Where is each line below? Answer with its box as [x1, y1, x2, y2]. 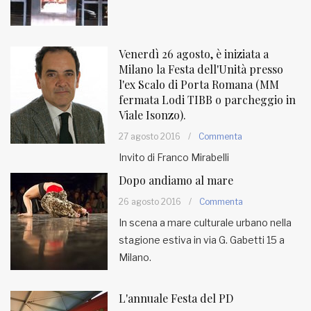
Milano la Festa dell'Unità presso [119, 62, 283, 76]
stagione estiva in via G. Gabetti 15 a [119, 234, 285, 246]
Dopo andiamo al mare [119, 173, 233, 187]
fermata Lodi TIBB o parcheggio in [119, 92, 296, 107]
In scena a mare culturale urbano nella [119, 217, 292, 228]
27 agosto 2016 [119, 131, 180, 142]
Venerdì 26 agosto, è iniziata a [119, 47, 269, 61]
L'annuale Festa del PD [119, 291, 233, 305]
